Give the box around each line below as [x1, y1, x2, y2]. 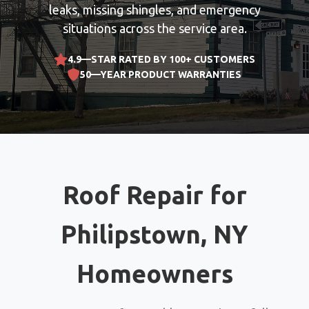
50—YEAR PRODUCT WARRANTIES [80, 69, 241, 80]
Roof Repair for [62, 181, 247, 209]
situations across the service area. [62, 21, 247, 35]
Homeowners [76, 259, 233, 288]
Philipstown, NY [61, 220, 248, 248]
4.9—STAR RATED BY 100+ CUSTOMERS [68, 54, 255, 65]
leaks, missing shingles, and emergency [48, 3, 261, 17]
